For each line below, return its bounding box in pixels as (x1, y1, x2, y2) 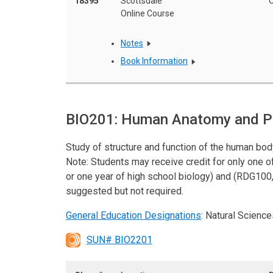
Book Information (121, 56, 188, 66)
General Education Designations (66, 209, 201, 221)
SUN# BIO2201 (86, 233, 152, 246)
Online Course (121, 8, 174, 18)
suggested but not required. (66, 185, 183, 197)
